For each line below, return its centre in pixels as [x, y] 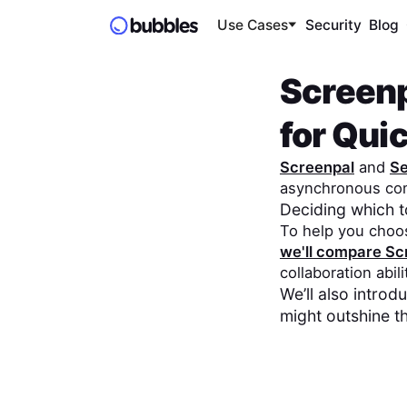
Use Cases [252, 25]
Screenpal [317, 167]
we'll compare [332, 251]
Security [333, 25]
